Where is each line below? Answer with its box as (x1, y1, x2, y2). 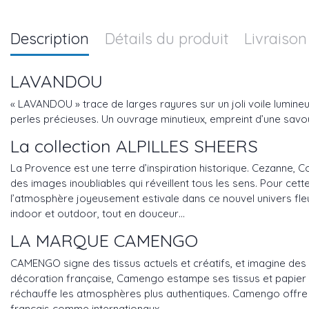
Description (10, 28, 89, 48)
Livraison (244, 28, 307, 48)
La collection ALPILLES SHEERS (10, 134, 258, 157)
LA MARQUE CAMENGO (10, 229, 198, 252)
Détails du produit (104, 28, 229, 48)
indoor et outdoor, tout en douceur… (10, 207, 185, 221)
